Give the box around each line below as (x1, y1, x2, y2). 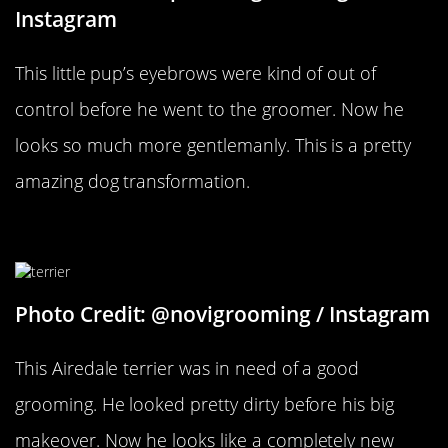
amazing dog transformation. (15, 168, 250, 193)
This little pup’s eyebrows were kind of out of (15, 60, 377, 85)
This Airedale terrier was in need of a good (15, 356, 360, 381)
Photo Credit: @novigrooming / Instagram (15, 300, 431, 329)
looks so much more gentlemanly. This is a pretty (15, 132, 411, 157)
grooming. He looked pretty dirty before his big (15, 392, 395, 417)
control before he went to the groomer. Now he (15, 96, 405, 121)
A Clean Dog (15, 214, 158, 249)
